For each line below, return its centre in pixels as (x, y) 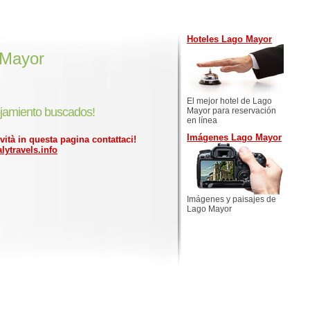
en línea (202, 120)
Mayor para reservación (231, 111)
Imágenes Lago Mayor (234, 137)
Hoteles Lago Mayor (229, 39)
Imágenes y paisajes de (231, 199)
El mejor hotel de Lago (229, 101)
